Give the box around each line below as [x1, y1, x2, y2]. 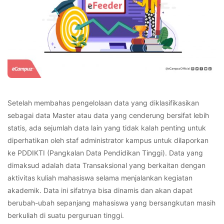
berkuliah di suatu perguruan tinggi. [7, 211, 124, 220]
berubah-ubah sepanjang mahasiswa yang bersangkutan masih [7, 198, 215, 207]
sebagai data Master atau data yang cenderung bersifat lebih [7, 111, 209, 120]
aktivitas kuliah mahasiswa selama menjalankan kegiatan [7, 173, 192, 182]
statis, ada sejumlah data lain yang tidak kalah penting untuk [7, 123, 206, 132]
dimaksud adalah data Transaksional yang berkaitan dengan [7, 161, 205, 170]
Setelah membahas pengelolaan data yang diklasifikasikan [7, 98, 199, 107]
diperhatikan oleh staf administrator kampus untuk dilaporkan [7, 136, 208, 145]
